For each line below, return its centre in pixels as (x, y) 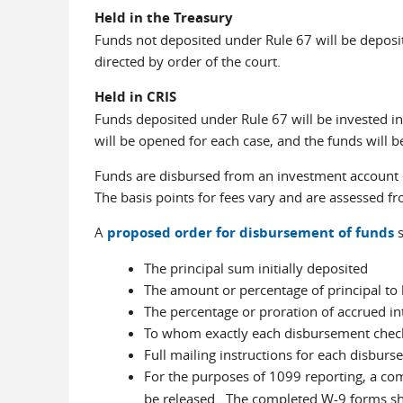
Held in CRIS (135, 97)
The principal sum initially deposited (255, 268)
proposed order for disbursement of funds (250, 233)
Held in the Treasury (163, 18)
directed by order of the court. (187, 61)
